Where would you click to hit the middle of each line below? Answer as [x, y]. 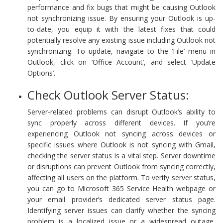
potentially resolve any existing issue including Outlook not [121, 40]
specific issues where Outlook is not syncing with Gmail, [121, 144]
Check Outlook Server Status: [108, 95]
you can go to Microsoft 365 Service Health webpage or [121, 188]
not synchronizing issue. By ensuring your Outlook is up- [121, 18]
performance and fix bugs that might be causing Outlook [121, 7]
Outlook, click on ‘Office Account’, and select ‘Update [121, 62]
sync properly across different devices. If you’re [121, 122]
